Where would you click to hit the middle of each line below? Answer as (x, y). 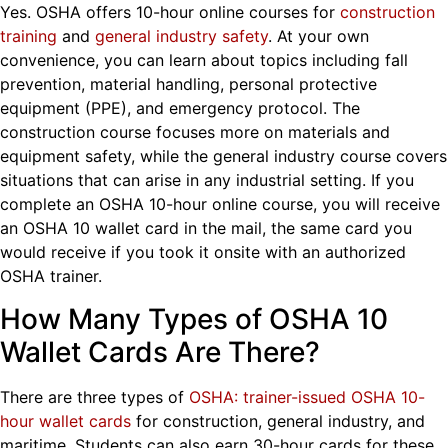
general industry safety (181, 36)
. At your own (318, 36)
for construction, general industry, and (278, 420)
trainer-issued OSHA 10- (334, 396)
